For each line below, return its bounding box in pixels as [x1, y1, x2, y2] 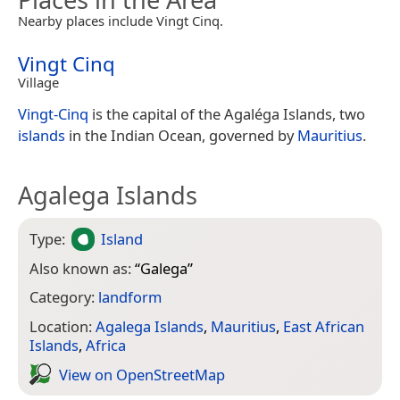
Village [18, 72, 59, 91]
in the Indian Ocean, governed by [65, 124, 297, 146]
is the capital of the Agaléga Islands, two [88, 103, 365, 124]
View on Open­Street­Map [59, 363, 225, 385]
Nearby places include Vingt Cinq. [18, 11, 223, 29]
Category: [29, 287, 98, 308]
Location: [29, 315, 96, 337]
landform [98, 287, 162, 308]
